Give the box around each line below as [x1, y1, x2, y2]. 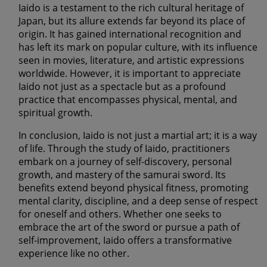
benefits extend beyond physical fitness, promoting [18, 181, 249, 195]
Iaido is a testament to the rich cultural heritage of [18, 1, 244, 15]
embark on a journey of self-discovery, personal [18, 155, 232, 169]
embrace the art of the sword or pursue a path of [18, 221, 240, 234]
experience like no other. [18, 247, 129, 260]
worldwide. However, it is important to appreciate [18, 67, 241, 80]
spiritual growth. [18, 106, 92, 120]
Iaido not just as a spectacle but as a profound [18, 80, 226, 94]
